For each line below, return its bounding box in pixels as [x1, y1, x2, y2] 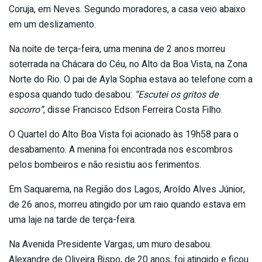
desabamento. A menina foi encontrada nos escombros [9, 142, 233, 157]
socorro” [9, 102, 43, 117]
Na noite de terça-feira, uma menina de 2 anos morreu [9, 42, 225, 56]
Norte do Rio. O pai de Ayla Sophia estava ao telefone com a [9, 72, 253, 87]
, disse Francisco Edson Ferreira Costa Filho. [43, 102, 223, 117]
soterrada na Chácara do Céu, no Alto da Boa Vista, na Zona [9, 57, 247, 71]
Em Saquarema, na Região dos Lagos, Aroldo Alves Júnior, [9, 182, 245, 196]
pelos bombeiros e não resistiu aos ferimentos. [9, 157, 201, 172]
